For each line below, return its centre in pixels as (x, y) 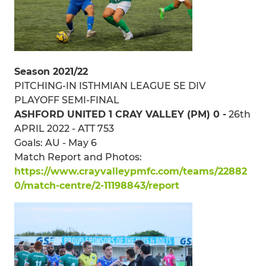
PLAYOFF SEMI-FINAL (67, 100)
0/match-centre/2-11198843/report (97, 185)
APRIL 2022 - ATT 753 (64, 128)
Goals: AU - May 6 (56, 142)
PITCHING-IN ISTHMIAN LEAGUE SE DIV (110, 85)
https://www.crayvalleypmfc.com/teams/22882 (131, 171)
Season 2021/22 (51, 71)
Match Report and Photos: (78, 157)
